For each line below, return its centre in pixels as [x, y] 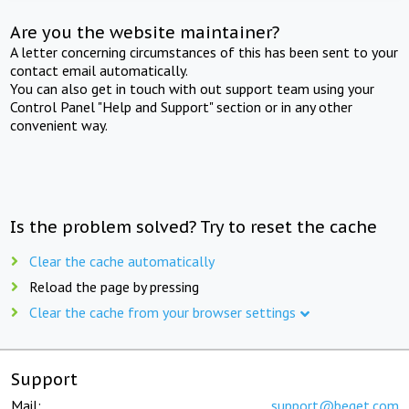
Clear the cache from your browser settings [163, 312]
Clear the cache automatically [122, 261]
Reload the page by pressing [114, 286]
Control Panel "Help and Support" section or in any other [182, 106]
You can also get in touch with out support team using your [193, 88]
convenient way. [59, 125]
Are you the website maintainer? [145, 32]
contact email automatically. [100, 70]
